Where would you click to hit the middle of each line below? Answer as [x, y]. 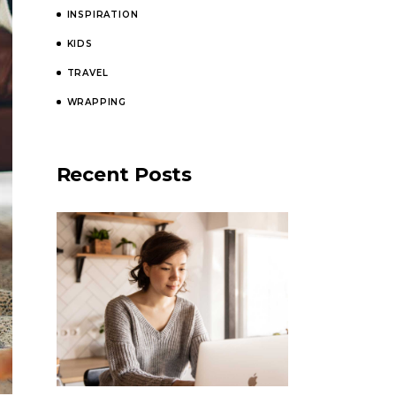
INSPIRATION [103, 15]
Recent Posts [124, 175]
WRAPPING [96, 102]
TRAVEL [88, 73]
